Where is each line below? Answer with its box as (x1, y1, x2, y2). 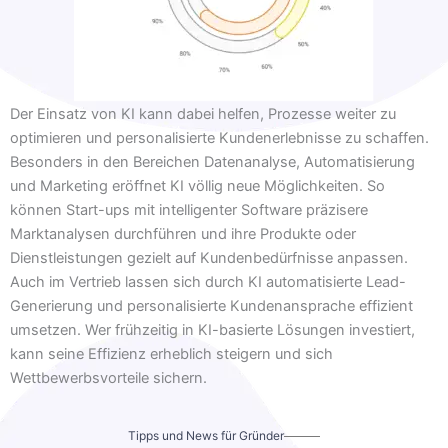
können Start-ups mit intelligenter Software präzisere (10, 201, 368, 220)
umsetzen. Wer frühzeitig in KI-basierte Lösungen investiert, (10, 321, 415, 340)
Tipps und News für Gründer (127, 428, 284, 444)
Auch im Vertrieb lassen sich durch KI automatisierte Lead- (10, 273, 406, 292)
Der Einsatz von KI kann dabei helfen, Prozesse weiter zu (10, 105, 396, 124)
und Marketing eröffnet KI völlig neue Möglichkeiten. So (10, 177, 385, 196)
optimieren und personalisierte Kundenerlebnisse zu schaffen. (10, 129, 429, 148)
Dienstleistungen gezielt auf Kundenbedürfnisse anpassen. (10, 249, 408, 268)
